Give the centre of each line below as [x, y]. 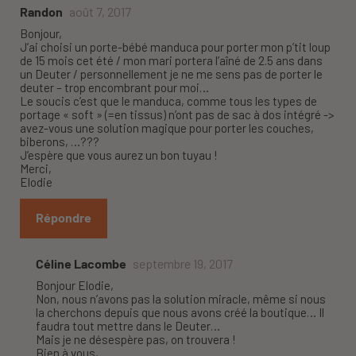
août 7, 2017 [100, 12]
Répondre [64, 218]
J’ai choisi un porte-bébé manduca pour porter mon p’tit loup [175, 47]
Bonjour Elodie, [75, 286]
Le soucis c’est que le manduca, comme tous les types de [168, 101]
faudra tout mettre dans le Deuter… [128, 326]
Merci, [36, 169]
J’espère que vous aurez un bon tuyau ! [119, 155]
